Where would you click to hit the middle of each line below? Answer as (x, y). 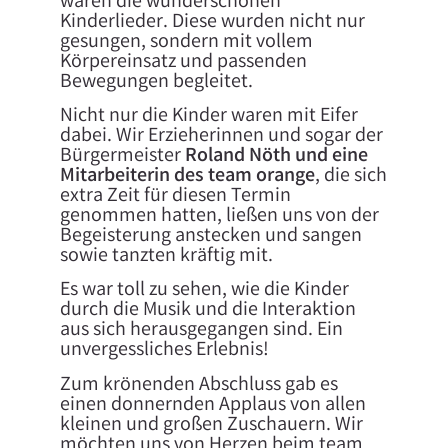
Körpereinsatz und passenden (183, 62)
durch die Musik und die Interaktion (207, 311)
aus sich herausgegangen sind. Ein (201, 331)
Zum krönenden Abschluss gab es (198, 385)
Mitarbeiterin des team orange (187, 176)
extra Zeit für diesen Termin (175, 196)
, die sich (350, 176)
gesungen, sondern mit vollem (186, 42)
